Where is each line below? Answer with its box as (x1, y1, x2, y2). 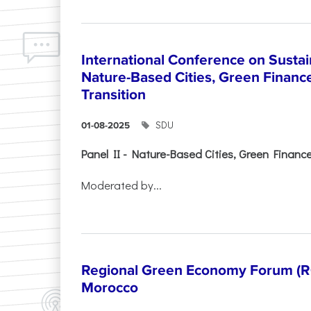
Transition (81, 86, 146, 104)
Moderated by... (81, 176, 162, 192)
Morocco (81, 278, 138, 296)
